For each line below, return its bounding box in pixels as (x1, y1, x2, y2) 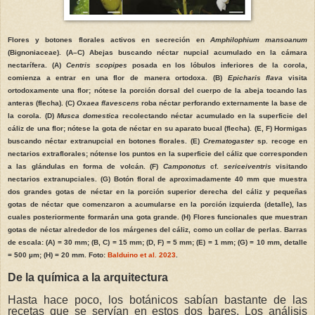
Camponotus (162, 162, 206, 171)
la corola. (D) (8, 112, 58, 120)
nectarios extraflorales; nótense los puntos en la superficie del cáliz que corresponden (8, 150, 307, 158)
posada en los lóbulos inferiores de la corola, (127, 61, 308, 70)
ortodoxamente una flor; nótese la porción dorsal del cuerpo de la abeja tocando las (8, 86, 307, 95)
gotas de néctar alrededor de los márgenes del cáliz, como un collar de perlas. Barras (8, 226, 307, 234)
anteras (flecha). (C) (8, 99, 77, 108)
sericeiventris (223, 162, 271, 171)
